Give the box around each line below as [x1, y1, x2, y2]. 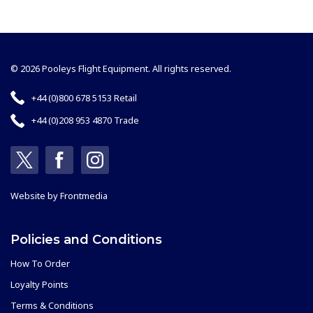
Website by [10, 189, 60, 202]
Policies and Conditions [10, 231, 162, 247]
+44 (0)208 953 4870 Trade [31, 114, 139, 127]
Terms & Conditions [10, 298, 94, 312]
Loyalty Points [10, 277, 68, 291]
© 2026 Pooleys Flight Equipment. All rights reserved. [10, 61, 231, 75]
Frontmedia [60, 189, 108, 202]
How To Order [10, 256, 70, 270]
